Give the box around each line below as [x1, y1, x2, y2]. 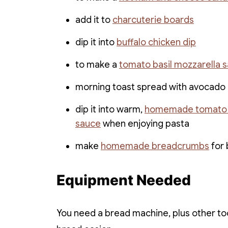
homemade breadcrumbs [101, 140, 209, 152]
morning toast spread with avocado [75, 81, 225, 93]
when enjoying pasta [101, 118, 189, 130]
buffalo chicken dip [117, 37, 196, 48]
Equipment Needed [56, 172, 191, 189]
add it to [75, 14, 112, 26]
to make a [75, 59, 119, 71]
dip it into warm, [75, 104, 145, 116]
